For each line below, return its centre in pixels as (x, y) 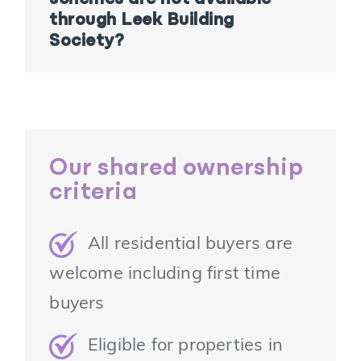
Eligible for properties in (180, 346)
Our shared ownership (176, 169)
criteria (93, 193)
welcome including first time (165, 275)
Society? (87, 42)
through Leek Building (142, 21)
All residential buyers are (185, 245)
